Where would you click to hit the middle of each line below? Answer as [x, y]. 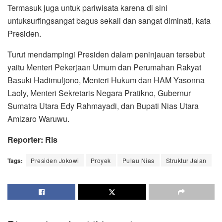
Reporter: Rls [32, 139]
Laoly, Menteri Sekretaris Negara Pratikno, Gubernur [99, 93]
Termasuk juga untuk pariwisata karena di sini [87, 7]
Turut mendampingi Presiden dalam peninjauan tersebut [106, 54]
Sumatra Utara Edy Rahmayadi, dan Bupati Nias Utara [103, 106]
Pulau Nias [138, 160]
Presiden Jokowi [55, 160]
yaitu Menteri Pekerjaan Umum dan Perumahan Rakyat [104, 67]
